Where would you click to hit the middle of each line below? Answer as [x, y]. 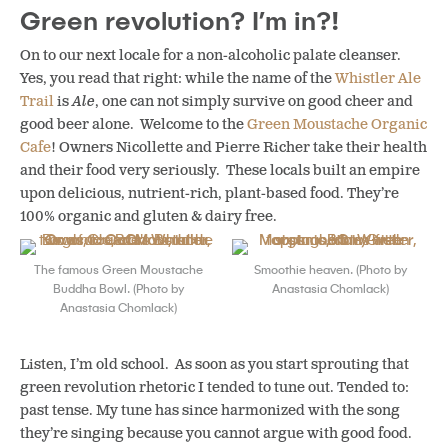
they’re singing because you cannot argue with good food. [217, 433]
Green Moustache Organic [337, 125]
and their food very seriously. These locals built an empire [220, 171]
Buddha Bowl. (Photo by [118, 287]
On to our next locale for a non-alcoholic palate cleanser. [212, 56]
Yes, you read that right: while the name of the [177, 79]
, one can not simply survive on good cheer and [254, 102]
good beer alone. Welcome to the [133, 125]
